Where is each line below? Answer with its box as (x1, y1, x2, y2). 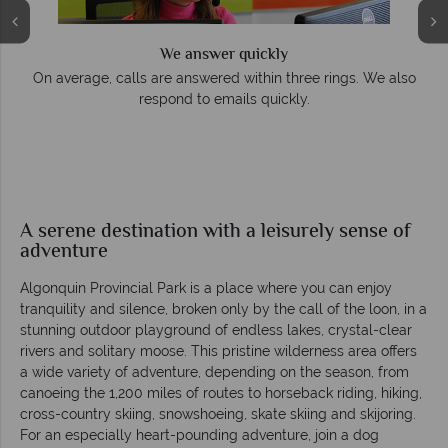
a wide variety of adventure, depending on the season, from (20, 364, 409, 381)
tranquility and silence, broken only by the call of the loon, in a (20, 301, 427, 318)
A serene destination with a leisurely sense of (20, 217, 411, 249)
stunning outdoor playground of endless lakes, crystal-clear (20, 322, 412, 339)
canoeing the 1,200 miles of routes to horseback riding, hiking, (20, 385, 422, 402)
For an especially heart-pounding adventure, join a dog (20, 427, 379, 444)
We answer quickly (160, 43, 288, 69)
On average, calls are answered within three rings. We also (32, 70, 416, 87)
